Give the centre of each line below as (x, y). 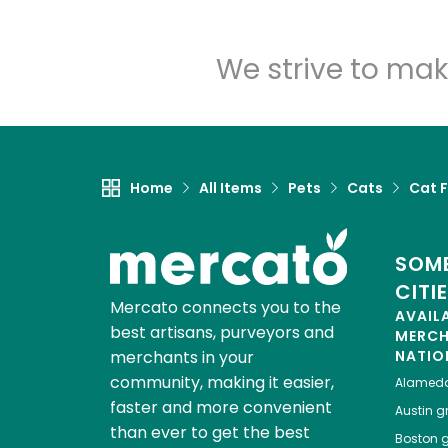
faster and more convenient (220, 408)
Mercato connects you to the (225, 308)
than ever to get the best (209, 433)
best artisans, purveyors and (221, 333)
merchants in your (181, 358)
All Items (230, 188)
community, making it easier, (221, 383)
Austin (413, 411)
